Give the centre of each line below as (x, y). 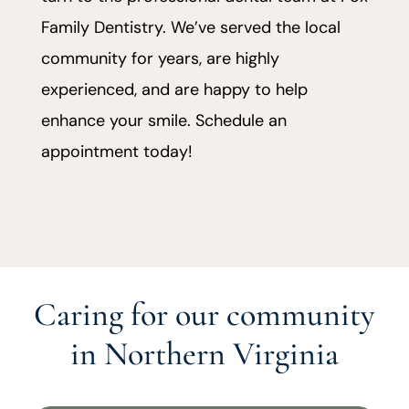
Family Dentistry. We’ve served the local (190, 28)
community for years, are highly (160, 59)
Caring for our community (204, 315)
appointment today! (116, 152)
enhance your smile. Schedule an (163, 121)
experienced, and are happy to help (174, 90)
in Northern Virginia (204, 354)
